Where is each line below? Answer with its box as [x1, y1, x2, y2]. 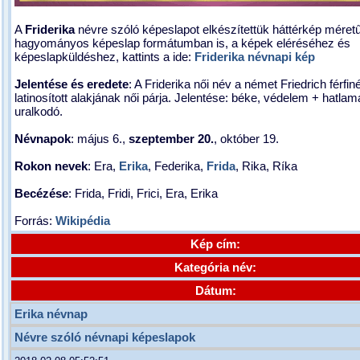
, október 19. [214, 132, 279, 145]
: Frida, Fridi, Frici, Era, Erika [68, 186, 218, 200]
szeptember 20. [129, 132, 214, 145]
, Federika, [148, 159, 207, 173]
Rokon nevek [14, 159, 88, 173]
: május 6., [71, 132, 129, 145]
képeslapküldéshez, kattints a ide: [14, 50, 194, 63]
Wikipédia [55, 214, 110, 227]
